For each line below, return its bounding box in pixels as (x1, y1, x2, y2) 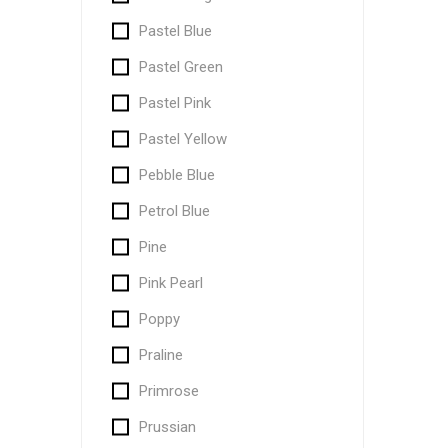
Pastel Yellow (138, 130, 227, 148)
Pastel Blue (138, 22, 212, 40)
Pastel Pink (138, 94, 211, 112)
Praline (138, 346, 183, 364)
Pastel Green (138, 58, 223, 76)
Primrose (138, 382, 199, 400)
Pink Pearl (138, 274, 203, 292)
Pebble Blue (138, 166, 215, 184)
